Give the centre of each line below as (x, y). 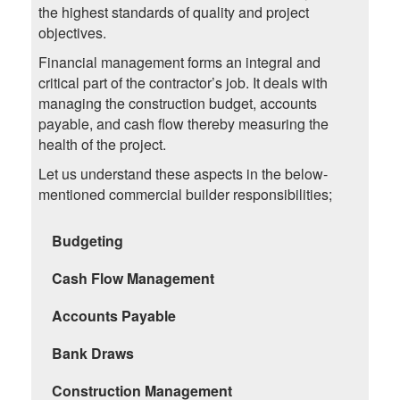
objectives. (72, 33)
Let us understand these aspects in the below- (183, 174)
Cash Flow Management (133, 279)
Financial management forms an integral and (179, 62)
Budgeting (87, 241)
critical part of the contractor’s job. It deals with (183, 83)
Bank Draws (92, 354)
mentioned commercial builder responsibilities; (185, 195)
